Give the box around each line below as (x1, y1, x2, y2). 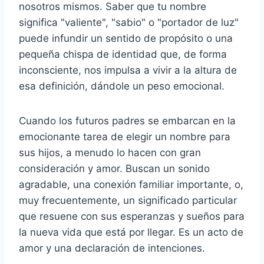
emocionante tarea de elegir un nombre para (19, 130, 230, 143)
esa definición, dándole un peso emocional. (19, 80, 225, 92)
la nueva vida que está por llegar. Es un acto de (19, 226, 243, 238)
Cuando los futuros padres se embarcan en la (19, 114, 236, 127)
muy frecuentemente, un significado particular (19, 194, 237, 206)
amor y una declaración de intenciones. (19, 242, 205, 254)
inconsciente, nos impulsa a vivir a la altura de (19, 64, 237, 76)
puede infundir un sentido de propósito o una (19, 32, 233, 44)
